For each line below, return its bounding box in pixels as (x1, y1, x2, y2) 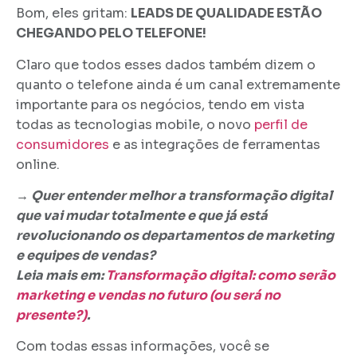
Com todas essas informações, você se (16, 338, 269, 355)
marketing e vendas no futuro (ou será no (16, 286, 280, 304)
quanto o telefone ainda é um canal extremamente (16, 76, 340, 93)
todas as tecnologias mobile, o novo (16, 116, 254, 133)
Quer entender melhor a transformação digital (31, 186, 332, 204)
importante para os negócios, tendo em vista (16, 96, 304, 113)
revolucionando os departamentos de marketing (16, 226, 334, 244)
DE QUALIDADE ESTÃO (174, 5, 322, 22)
